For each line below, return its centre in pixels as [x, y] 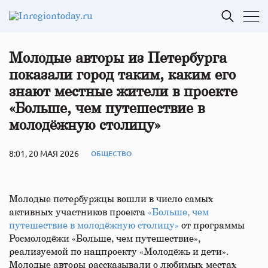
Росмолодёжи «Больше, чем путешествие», [105, 239]
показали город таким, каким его [122, 75]
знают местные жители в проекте [123, 92]
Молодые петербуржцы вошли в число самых [111, 199]
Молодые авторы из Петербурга [118, 59]
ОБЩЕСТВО [111, 153]
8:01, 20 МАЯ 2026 [44, 153]
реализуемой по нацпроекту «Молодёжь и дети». [119, 252]
